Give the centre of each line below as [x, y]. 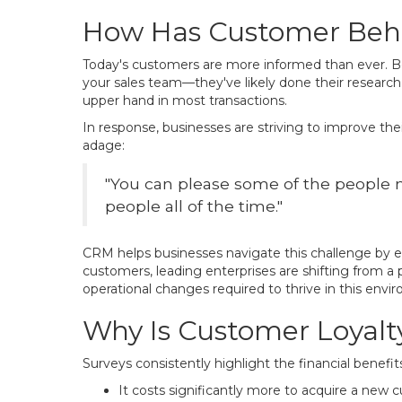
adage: [104, 145]
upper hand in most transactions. [185, 100]
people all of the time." [194, 206]
